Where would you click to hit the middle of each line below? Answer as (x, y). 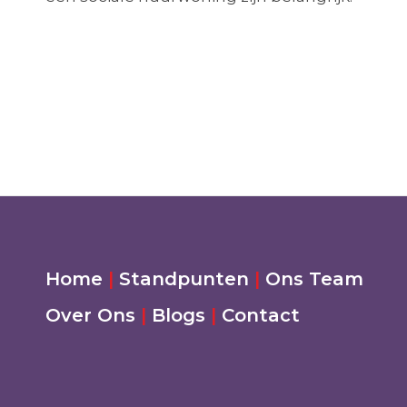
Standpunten (184, 279)
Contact (261, 315)
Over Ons (90, 315)
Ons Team (314, 279)
